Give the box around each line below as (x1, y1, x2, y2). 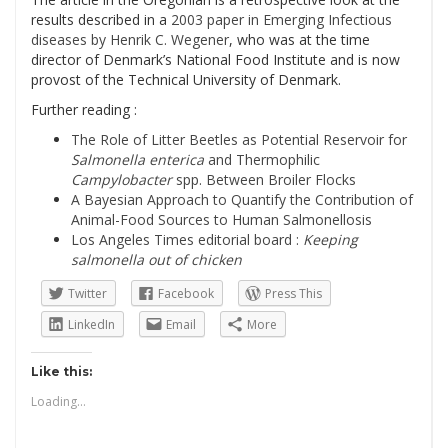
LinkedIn (68, 316, 115, 333)
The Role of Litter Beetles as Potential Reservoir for (71, 130, 407, 149)
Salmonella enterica (71, 150, 204, 169)
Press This (265, 285, 322, 302)
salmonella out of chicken (71, 250, 242, 269)
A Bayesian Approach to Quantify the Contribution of (71, 190, 413, 209)
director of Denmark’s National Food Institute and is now (31, 50, 400, 69)
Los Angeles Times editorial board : (71, 230, 303, 249)
